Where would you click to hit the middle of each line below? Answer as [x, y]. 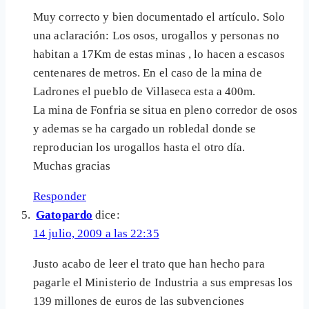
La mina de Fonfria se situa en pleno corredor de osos [166, 110]
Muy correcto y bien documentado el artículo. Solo [159, 17]
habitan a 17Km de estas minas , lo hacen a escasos [159, 54]
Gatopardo [64, 215]
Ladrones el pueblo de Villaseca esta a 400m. [144, 92]
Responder [60, 197]
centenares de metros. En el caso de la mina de [148, 73]
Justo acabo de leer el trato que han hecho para [149, 264]
